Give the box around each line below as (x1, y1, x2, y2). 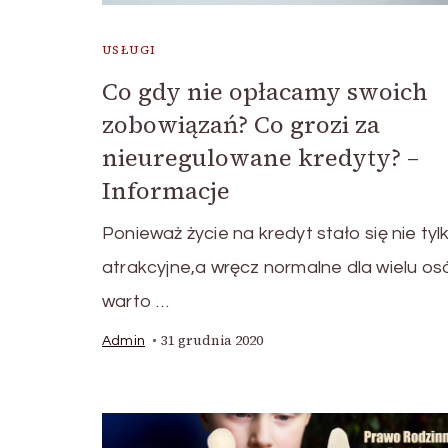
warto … (102, 292, 170, 312)
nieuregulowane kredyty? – (102, 141, 419, 175)
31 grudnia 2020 (161, 331, 263, 351)
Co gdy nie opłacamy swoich (102, 75, 428, 109)
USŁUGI (102, 42, 157, 59)
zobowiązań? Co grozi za (102, 108, 380, 142)
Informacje (102, 174, 230, 208)
